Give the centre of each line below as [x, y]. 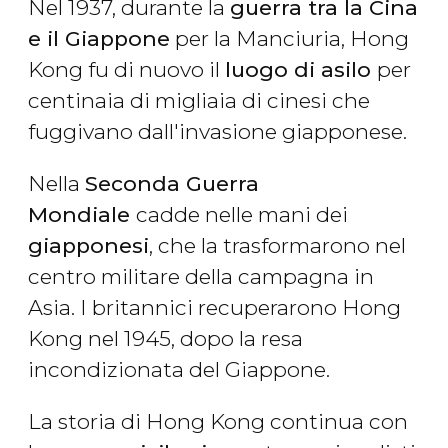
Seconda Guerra [172, 184]
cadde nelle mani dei [242, 215]
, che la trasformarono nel [277, 246]
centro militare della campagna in [201, 277]
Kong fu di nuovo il [126, 70]
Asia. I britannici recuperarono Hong [214, 308]
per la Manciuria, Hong [289, 39]
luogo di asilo [301, 70]
